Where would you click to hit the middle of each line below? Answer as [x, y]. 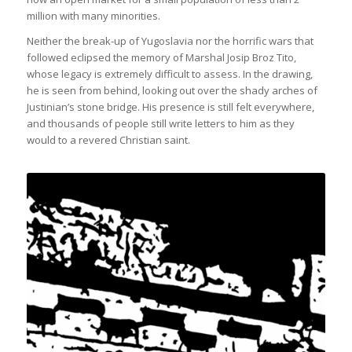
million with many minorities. [93, 15]
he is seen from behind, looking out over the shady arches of [172, 90]
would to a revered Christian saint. [108, 139]
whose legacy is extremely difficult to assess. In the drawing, [169, 73]
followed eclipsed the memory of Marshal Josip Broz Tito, [161, 57]
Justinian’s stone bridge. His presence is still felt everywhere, [170, 106]
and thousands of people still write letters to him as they [160, 123]
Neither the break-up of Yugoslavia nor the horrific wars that [170, 40]
